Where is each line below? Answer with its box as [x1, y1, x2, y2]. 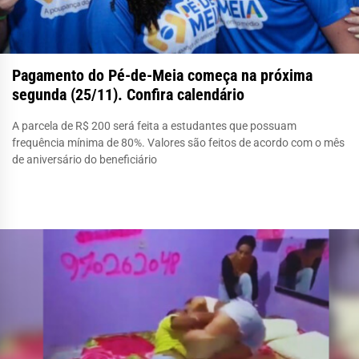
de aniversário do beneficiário [12, 152, 157, 166]
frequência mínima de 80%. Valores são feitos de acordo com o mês [12, 135, 345, 149]
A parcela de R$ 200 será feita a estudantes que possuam [12, 119, 296, 132]
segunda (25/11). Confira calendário [12, 84, 244, 104]
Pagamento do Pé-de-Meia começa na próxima [12, 65, 313, 85]
